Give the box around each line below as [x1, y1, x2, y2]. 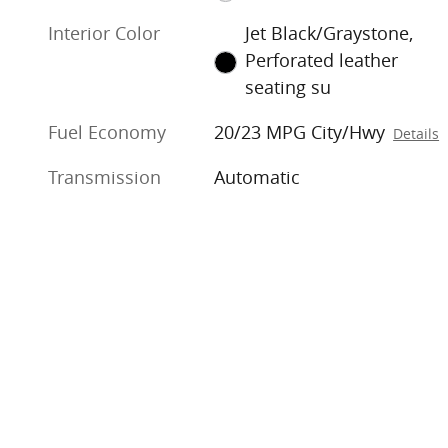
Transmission [48, 165, 161, 190]
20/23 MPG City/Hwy [214, 120, 386, 145]
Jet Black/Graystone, [244, 21, 413, 46]
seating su [244, 75, 331, 100]
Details [393, 125, 440, 144]
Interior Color [48, 21, 160, 46]
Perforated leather [244, 48, 398, 73]
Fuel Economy [48, 120, 166, 145]
